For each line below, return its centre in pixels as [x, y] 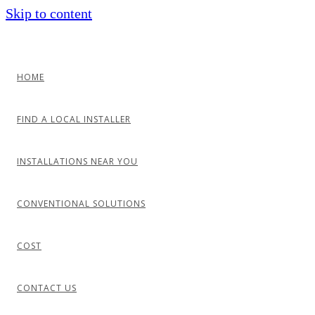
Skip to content [49, 13]
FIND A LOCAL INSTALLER [74, 119]
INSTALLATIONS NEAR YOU [77, 161]
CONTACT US [47, 288]
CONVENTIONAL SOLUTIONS [81, 204]
